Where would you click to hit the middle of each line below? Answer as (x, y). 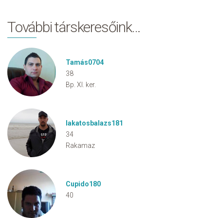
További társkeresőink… (74, 27)
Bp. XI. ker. (81, 85)
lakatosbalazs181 (94, 123)
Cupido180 (83, 184)
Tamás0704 (85, 62)
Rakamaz (80, 145)
